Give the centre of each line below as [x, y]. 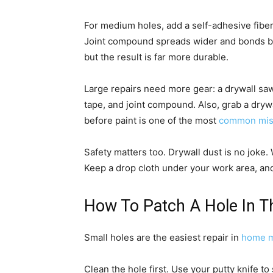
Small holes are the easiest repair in [163, 238]
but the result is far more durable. [156, 57]
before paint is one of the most [151, 121]
